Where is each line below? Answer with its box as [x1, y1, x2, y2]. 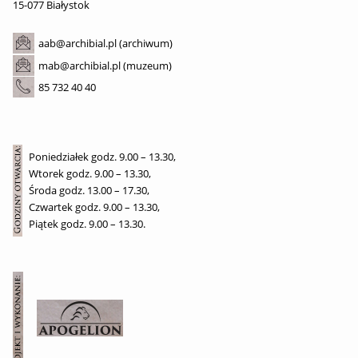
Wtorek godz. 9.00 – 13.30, [29, 166, 151, 181]
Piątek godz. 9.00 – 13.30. [29, 217, 145, 232]
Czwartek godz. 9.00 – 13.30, [29, 200, 160, 215]
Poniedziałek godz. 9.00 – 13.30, [29, 149, 176, 165]
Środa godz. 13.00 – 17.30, [29, 183, 149, 198]
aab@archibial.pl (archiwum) [38, 36, 173, 50]
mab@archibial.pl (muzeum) [38, 58, 172, 73]
